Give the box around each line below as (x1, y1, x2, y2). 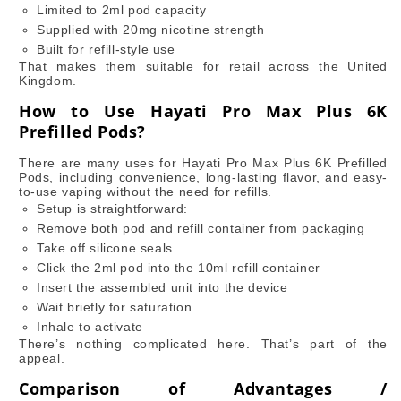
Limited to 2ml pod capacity (37, 2, 207, 17)
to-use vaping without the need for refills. (19, 183, 272, 199)
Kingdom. (19, 73, 77, 88)
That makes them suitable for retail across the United (19, 58, 388, 73)
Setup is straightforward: (37, 200, 188, 216)
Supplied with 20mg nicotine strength (37, 21, 265, 37)
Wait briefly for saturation (37, 299, 192, 314)
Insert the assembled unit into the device (37, 279, 288, 294)
